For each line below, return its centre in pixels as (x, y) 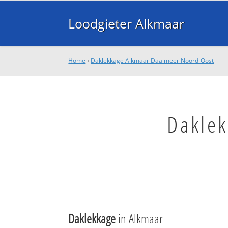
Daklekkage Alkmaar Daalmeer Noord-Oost (152, 60)
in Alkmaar (139, 218)
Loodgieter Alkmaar (126, 23)
